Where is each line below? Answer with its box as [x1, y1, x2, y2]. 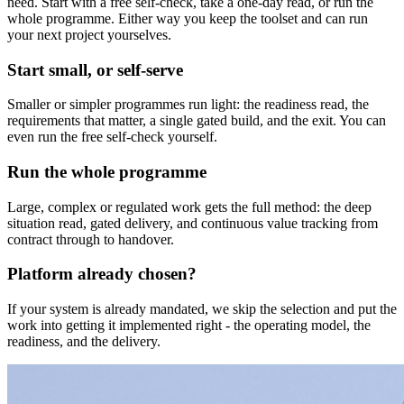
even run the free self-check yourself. [7, 129, 217, 145]
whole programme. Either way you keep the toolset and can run [7, 10, 368, 26]
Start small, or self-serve [7, 60, 183, 79]
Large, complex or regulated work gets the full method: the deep [7, 198, 372, 215]
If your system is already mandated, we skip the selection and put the [7, 301, 397, 317]
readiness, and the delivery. [7, 334, 161, 350]
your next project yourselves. [7, 26, 171, 42]
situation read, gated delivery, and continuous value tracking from [7, 215, 378, 231]
